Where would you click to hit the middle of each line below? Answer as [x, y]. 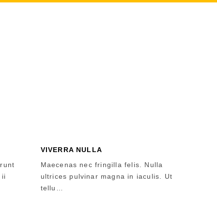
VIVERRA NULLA [71, 150]
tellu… [52, 188]
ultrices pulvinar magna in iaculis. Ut [107, 176]
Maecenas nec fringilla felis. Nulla [102, 165]
